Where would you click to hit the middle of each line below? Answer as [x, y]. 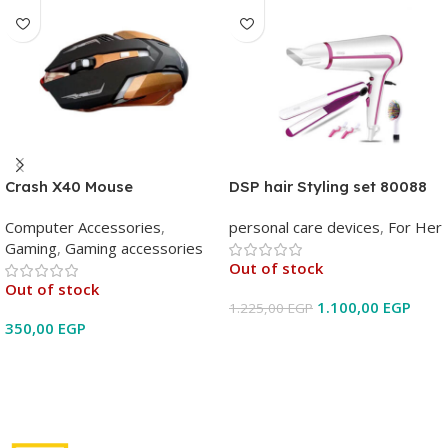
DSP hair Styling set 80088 [328, 186]
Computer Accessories [83, 226]
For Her [415, 226]
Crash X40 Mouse [69, 186]
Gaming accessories [134, 247]
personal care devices [304, 226]
